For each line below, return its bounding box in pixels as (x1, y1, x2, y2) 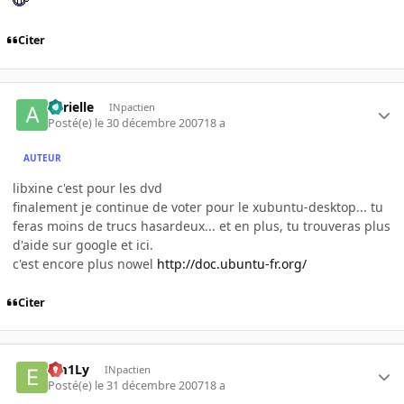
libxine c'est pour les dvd (13, 179, 162, 197)
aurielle (48, 97, 95, 115)
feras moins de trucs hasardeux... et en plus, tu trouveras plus (13, 217, 390, 235)
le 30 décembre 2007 (95, 115, 205, 132)
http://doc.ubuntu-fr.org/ (157, 255, 307, 273)
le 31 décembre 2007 (95, 378, 205, 394)
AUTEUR (23, 151, 62, 164)
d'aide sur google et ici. (13, 236, 153, 254)
